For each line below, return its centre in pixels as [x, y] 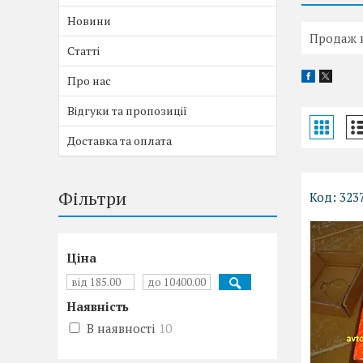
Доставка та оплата [120, 141]
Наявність [98, 306]
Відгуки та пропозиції [127, 111]
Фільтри [92, 198]
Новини [89, 21]
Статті [83, 51]
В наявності [121, 328]
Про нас [89, 81]
